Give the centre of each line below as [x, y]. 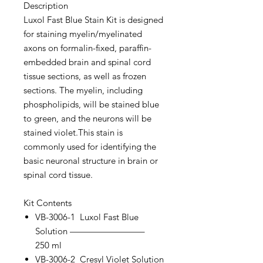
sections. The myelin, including [83, 90]
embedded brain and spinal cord [87, 62]
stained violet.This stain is [73, 132]
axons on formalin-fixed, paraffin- [87, 48]
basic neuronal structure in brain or [91, 161]
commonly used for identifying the [90, 146]
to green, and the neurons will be [87, 118]
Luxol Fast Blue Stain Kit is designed [93, 20]
